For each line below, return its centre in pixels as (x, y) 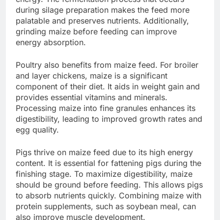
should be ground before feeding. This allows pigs (109, 184)
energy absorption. (51, 42)
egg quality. (37, 129)
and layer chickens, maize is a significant (92, 75)
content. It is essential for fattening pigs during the (109, 163)
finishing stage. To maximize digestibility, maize (104, 174)
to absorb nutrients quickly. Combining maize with (109, 195)
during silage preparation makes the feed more (103, 10)
